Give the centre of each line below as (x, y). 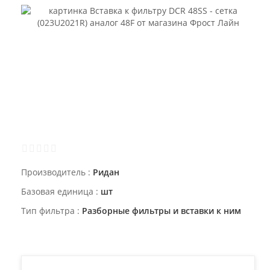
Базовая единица (57, 192)
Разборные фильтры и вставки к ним (162, 211)
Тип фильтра (48, 211)
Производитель (53, 172)
